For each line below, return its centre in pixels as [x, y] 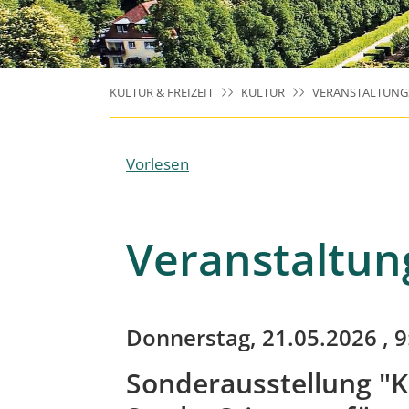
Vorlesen [157, 164]
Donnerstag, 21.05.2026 [252, 337]
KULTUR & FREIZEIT [162, 92]
